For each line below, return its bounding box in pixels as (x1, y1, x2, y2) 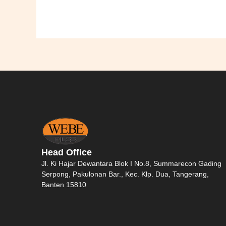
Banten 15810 (41, 180, 86, 189)
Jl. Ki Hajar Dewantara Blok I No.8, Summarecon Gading (41, 159, 221, 167)
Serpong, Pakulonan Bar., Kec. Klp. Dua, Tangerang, (41, 169, 209, 178)
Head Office (41, 147, 92, 157)
